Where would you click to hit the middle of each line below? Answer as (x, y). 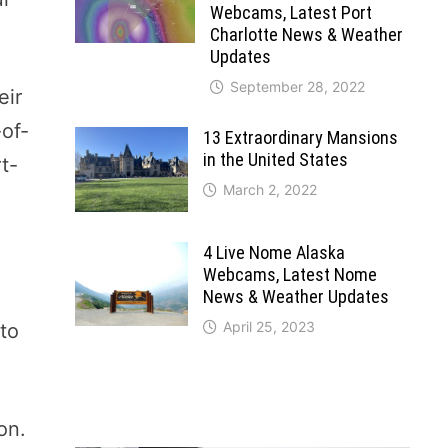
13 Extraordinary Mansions (300, 137)
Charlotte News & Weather (306, 34)
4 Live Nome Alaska (273, 252)
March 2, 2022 (269, 189)
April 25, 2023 (268, 326)
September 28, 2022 (297, 86)
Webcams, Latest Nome (289, 274)
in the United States (275, 159)
